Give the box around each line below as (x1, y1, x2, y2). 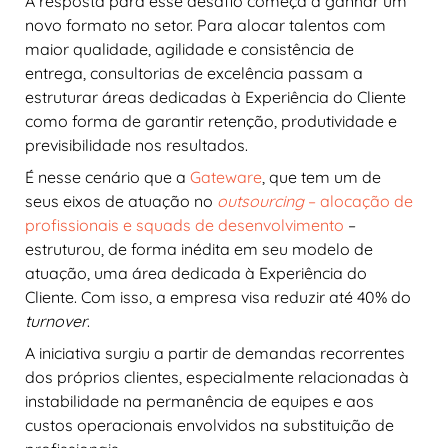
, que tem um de (262, 166, 381, 187)
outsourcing (213, 190, 308, 211)
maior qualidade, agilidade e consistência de (25, 38, 354, 59)
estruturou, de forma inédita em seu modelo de (25, 238, 373, 259)
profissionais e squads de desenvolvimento (25, 214, 344, 235)
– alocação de (308, 190, 413, 211)
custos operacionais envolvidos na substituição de (25, 414, 394, 435)
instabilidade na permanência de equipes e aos (25, 390, 374, 411)
